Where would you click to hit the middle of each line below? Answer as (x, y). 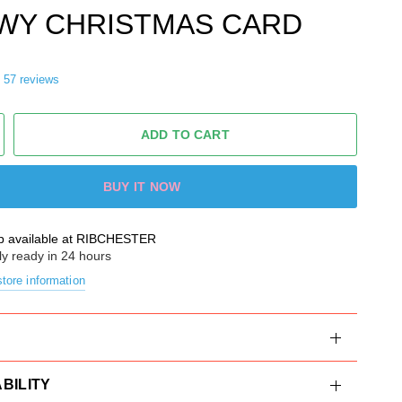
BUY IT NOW (142, 187)
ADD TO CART (185, 135)
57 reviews (31, 79)
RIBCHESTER (117, 239)
